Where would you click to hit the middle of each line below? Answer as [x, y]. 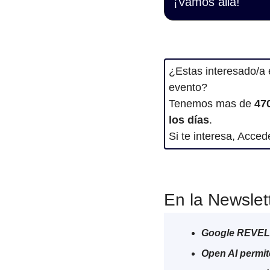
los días [189, 120]
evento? [190, 87]
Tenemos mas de [212, 104]
